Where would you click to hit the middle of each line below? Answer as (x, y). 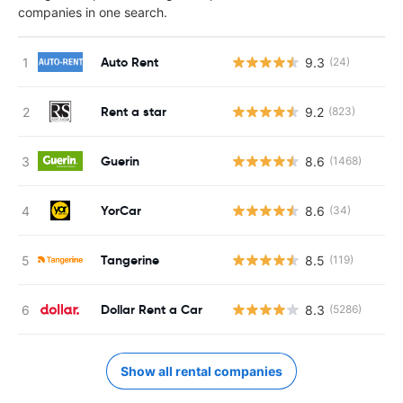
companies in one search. (93, 12)
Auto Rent (130, 62)
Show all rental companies (201, 371)
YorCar (121, 210)
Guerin (120, 161)
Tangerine (130, 260)
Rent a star (134, 111)
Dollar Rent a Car (152, 309)
